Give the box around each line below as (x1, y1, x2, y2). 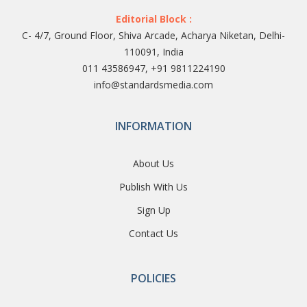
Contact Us (129, 226, 178, 240)
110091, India (123, 45, 184, 58)
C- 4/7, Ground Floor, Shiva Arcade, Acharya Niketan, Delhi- (22, 28, 285, 42)
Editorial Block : (115, 12, 192, 25)
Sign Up (136, 203, 171, 217)
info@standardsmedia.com (94, 77, 213, 91)
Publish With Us (119, 180, 188, 193)
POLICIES (131, 270, 176, 286)
